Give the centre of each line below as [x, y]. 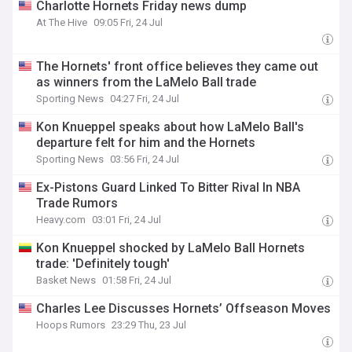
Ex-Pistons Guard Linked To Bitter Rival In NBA [169, 187]
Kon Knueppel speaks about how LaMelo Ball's [170, 127]
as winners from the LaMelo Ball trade [147, 82]
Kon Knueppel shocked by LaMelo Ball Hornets [171, 248]
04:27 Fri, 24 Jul [145, 99]
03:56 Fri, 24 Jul [145, 159]
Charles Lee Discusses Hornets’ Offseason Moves [184, 308]
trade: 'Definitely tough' [103, 264]
